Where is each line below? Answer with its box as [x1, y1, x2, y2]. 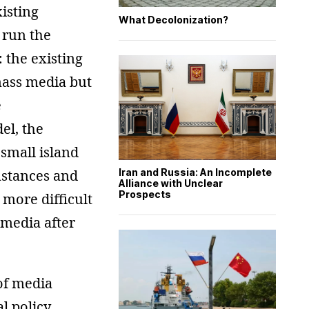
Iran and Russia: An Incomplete [119, 166, 272, 179]
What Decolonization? [119, 13, 228, 26]
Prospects [119, 188, 171, 201]
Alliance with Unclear [119, 177, 223, 190]
